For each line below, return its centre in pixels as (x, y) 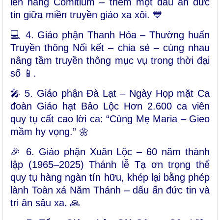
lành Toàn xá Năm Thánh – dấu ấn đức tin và (110, 190)
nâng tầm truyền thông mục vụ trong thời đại (110, 61)
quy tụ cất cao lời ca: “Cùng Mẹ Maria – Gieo (110, 119)
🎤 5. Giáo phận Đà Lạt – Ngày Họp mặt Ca (110, 94)
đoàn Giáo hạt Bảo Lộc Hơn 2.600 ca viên (110, 106)
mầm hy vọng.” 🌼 (50, 132)
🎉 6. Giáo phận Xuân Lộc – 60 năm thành (110, 152)
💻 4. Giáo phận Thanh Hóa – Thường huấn (110, 35)
